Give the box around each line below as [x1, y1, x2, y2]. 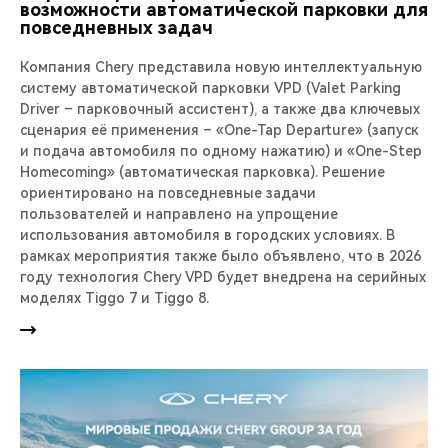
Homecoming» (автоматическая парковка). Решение [20, 164, 385, 181]
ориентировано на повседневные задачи [20, 185, 316, 202]
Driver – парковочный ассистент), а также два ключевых [20, 101, 420, 118]
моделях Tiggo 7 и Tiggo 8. [20, 290, 209, 307]
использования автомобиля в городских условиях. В [20, 227, 395, 244]
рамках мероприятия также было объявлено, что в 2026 [20, 248, 421, 265]
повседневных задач [20, 17, 213, 39]
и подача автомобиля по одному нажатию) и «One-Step [20, 143, 422, 160]
